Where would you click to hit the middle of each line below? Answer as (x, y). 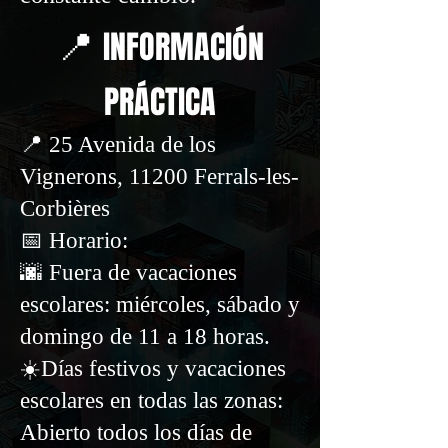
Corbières (65, 208)
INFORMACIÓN (183, 47)
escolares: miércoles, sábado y (160, 304)
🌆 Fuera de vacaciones (128, 272)
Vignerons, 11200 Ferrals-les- (159, 176)
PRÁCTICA (160, 102)
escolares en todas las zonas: (151, 400)
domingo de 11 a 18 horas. (145, 336)
